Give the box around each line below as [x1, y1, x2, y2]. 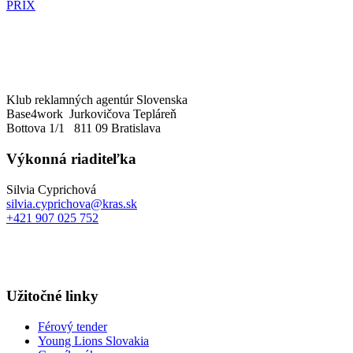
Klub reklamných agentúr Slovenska [6, 93, 188, 107]
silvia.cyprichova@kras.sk [6, 196, 137, 210]
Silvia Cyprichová [6, 182, 96, 196]
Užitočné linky [6, 288, 98, 305]
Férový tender [38, 320, 107, 334]
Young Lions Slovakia [38, 334, 149, 348]
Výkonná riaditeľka [6, 150, 136, 167]
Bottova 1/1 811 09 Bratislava [6, 121, 161, 136]
